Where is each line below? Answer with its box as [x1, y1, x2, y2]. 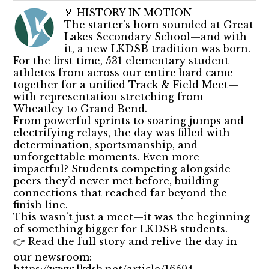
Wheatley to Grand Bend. [13, 102, 148, 115]
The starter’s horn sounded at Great [64, 18, 254, 31]
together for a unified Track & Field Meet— [13, 78, 239, 91]
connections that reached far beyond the [13, 186, 228, 199]
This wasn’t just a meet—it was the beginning [13, 210, 250, 223]
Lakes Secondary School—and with [64, 30, 247, 43]
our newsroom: [13, 250, 92, 263]
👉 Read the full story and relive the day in [13, 235, 238, 247]
